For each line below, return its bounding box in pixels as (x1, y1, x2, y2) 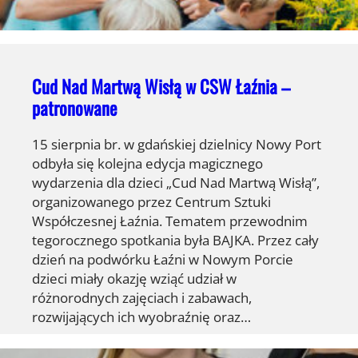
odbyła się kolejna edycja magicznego (32, 153, 263, 173)
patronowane (32, 94, 117, 122)
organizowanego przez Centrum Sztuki (32, 192, 271, 212)
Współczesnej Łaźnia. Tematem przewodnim (32, 211, 308, 231)
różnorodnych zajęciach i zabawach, (32, 288, 252, 308)
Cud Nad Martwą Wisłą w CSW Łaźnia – (32, 73, 290, 101)
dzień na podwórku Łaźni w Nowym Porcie (32, 249, 293, 269)
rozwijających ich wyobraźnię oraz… (32, 307, 251, 327)
